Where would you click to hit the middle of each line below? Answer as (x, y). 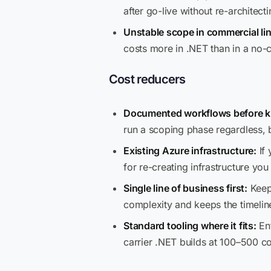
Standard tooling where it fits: (190, 226)
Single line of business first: (185, 188)
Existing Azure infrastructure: (190, 151)
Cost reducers (147, 79)
